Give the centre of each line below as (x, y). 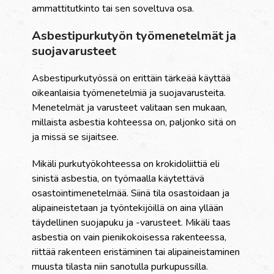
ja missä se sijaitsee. (76, 137)
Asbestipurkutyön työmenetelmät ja (134, 36)
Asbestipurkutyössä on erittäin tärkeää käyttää (131, 79)
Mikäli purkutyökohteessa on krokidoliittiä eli (126, 164)
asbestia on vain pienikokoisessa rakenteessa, (129, 238)
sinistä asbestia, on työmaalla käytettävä (118, 179)
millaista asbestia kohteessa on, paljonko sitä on (134, 123)
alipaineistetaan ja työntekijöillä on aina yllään (128, 208)
